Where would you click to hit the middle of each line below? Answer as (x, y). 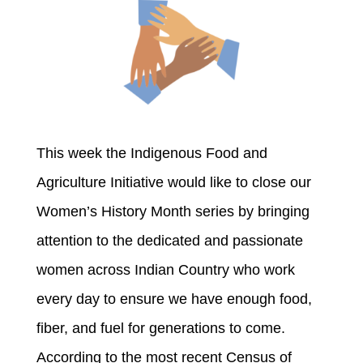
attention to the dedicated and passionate (169, 241)
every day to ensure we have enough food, (174, 299)
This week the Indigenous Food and (152, 154)
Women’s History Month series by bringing (173, 212)
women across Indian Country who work (165, 270)
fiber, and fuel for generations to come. (160, 329)
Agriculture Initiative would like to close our (173, 183)
